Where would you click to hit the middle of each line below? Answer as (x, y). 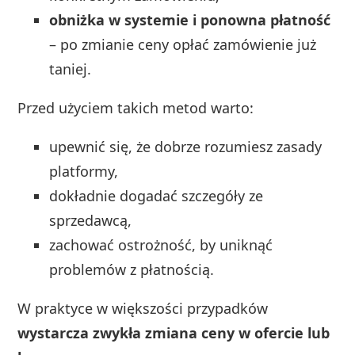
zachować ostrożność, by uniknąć (161, 244)
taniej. (71, 69)
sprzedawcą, (91, 220)
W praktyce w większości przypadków (143, 308)
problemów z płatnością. (132, 269)
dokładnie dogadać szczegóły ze (157, 195)
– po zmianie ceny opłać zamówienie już (183, 44)
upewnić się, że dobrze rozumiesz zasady (186, 146)
